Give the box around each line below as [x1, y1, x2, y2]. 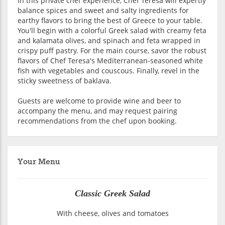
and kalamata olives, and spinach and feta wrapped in [18, 36, 200, 46]
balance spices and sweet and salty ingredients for [18, 6, 189, 16]
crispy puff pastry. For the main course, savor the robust [18, 46, 206, 56]
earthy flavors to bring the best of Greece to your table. [18, 16, 202, 26]
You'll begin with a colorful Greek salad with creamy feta [18, 26, 206, 36]
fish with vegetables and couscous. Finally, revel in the [18, 66, 199, 76]
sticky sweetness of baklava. [18, 76, 111, 86]
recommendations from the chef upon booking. [18, 116, 177, 126]
